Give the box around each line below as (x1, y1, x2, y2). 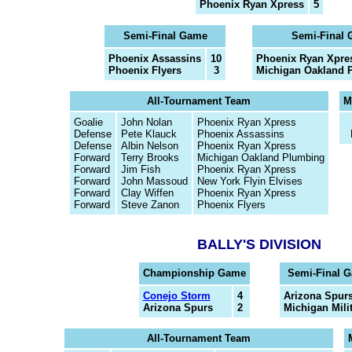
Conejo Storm (142, 290, 211, 302)
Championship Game (142, 267, 246, 279)
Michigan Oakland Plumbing (196, 152, 324, 163)
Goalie (73, 116, 103, 128)
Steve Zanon (120, 199, 179, 211)
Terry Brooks (120, 152, 179, 163)
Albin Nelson (120, 140, 178, 152)
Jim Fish (120, 163, 160, 175)
